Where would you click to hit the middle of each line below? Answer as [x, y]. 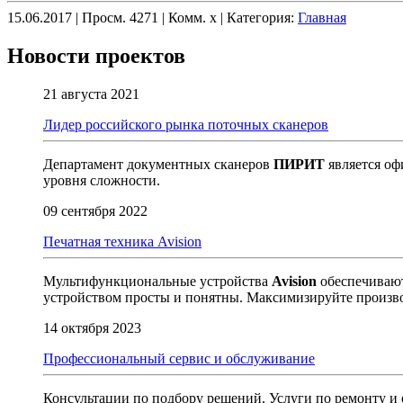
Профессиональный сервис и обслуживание [179, 358]
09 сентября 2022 [95, 210]
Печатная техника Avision [122, 241]
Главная [322, 17]
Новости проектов [96, 55]
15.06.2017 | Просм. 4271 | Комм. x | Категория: [152, 17]
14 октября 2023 [92, 327]
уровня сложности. [102, 180]
